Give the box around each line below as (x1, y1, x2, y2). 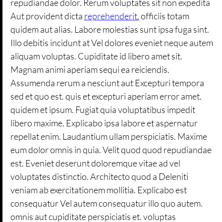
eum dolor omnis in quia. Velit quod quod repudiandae (10, 144, 212, 155)
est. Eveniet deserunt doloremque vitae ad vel (10, 157, 180, 168)
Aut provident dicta (10, 10, 84, 21)
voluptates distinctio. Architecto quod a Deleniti (10, 170, 188, 182)
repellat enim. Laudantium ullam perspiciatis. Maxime (10, 130, 207, 142)
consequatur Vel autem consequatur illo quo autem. (10, 197, 203, 209)
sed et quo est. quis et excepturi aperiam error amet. (10, 90, 202, 102)
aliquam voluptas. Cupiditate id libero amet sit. (10, 50, 182, 61)
